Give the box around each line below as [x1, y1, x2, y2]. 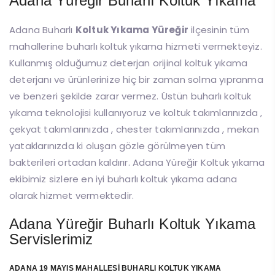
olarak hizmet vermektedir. [9, 189, 134, 203]
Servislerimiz [9, 231, 93, 248]
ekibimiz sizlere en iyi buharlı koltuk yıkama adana [9, 172, 238, 186]
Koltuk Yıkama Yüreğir [75, 23, 189, 37]
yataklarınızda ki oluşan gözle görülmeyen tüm [9, 139, 225, 153]
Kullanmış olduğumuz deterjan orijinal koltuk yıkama [9, 56, 248, 70]
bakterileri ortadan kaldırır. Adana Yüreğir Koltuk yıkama [9, 156, 265, 169]
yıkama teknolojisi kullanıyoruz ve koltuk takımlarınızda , [9, 106, 263, 120]
